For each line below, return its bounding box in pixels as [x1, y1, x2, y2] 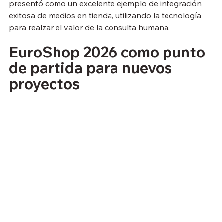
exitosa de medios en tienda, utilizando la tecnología [9, 10, 203, 21]
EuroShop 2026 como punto [9, 43, 209, 62]
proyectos [9, 74, 80, 94]
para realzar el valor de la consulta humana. [9, 22, 170, 33]
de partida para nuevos [9, 58, 175, 78]
